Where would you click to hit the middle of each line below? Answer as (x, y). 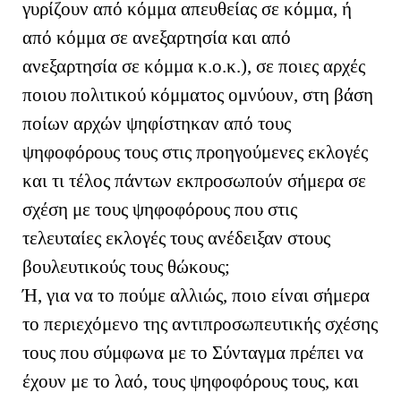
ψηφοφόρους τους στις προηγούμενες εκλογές (195, 152)
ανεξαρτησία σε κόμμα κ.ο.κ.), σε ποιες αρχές (194, 66)
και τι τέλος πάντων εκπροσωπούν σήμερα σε (194, 180)
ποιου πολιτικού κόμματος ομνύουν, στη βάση (198, 94)
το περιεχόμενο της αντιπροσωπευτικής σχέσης (200, 324)
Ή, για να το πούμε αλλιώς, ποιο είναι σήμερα (196, 295)
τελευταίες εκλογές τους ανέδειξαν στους (176, 238)
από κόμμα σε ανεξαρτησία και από (157, 37)
